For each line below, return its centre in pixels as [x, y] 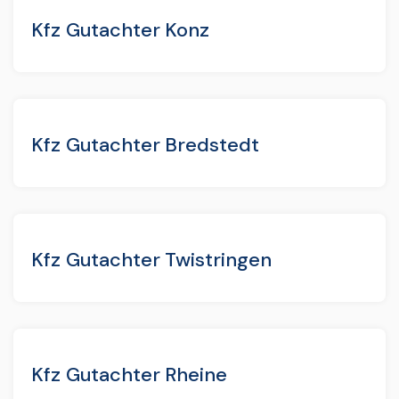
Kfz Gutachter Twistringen [151, 259]
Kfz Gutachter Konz [121, 29]
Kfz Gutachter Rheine [130, 374]
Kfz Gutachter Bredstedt [146, 144]
